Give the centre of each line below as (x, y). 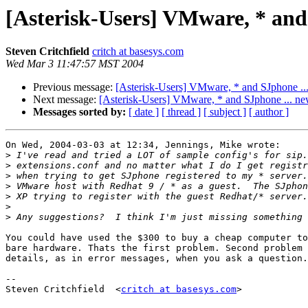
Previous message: (74, 87)
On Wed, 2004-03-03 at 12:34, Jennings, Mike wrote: (143, 145)
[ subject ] (225, 112)
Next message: (66, 100)
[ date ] (144, 112)
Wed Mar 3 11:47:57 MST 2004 (75, 64)
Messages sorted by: (79, 112)
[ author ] (269, 112)
